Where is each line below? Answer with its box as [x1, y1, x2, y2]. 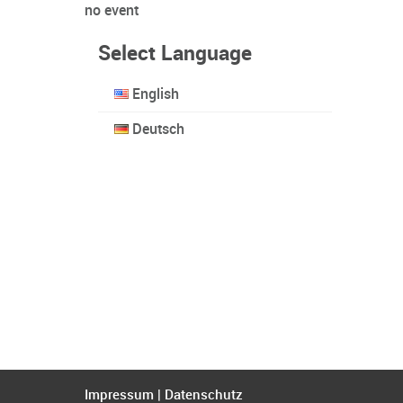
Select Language [98, 43, 252, 66]
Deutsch [129, 122, 184, 138]
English [129, 87, 179, 103]
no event [85, 4, 139, 19]
